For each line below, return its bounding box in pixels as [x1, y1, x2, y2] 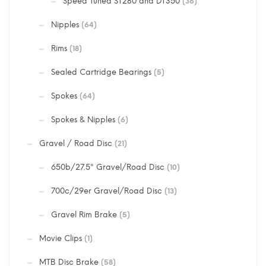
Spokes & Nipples [51, 115, 115, 125]
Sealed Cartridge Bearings [51, 68, 151, 77]
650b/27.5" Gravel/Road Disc [51, 163, 164, 172]
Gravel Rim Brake [51, 210, 117, 220]
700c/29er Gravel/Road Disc [51, 186, 162, 196]
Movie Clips [39, 234, 82, 243]
